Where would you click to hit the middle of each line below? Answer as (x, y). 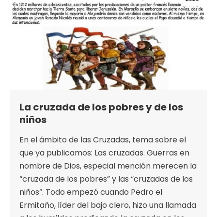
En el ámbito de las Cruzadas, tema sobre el (103, 140)
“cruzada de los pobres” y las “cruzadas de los (106, 179)
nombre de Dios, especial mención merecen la (108, 166)
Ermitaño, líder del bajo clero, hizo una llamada (108, 205)
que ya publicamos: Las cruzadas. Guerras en (104, 153)
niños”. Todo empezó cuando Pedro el (91, 192)
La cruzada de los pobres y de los (101, 107)
